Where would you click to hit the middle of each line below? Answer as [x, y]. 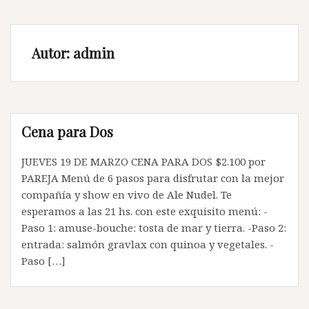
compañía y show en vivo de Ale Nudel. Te [127, 195]
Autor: [52, 53]
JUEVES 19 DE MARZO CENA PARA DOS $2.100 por [143, 161]
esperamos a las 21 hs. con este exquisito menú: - [144, 211]
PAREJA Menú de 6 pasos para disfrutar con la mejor [153, 178]
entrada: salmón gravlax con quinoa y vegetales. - [148, 244]
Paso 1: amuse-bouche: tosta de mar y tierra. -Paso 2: [154, 228]
